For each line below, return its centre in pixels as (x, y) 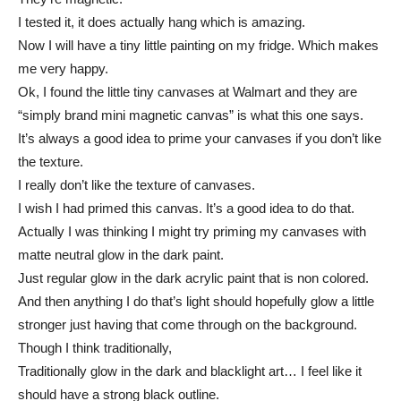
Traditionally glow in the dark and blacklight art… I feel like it (190, 371)
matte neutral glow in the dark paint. (121, 255)
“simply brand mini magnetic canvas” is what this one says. (191, 115)
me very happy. (63, 69)
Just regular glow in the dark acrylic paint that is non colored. (193, 278)
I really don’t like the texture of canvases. (137, 185)
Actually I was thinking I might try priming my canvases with (192, 232)
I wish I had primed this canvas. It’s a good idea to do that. (186, 209)
